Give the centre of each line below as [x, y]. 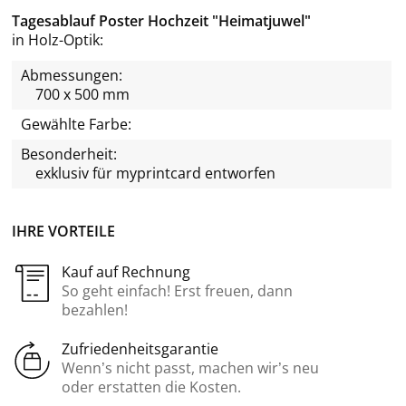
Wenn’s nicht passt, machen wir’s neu [190, 367]
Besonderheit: [69, 154]
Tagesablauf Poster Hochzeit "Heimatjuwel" [161, 20]
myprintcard [159, 173]
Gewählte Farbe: [76, 124]
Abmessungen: [72, 75]
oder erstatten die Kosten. [151, 387]
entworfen [238, 173]
